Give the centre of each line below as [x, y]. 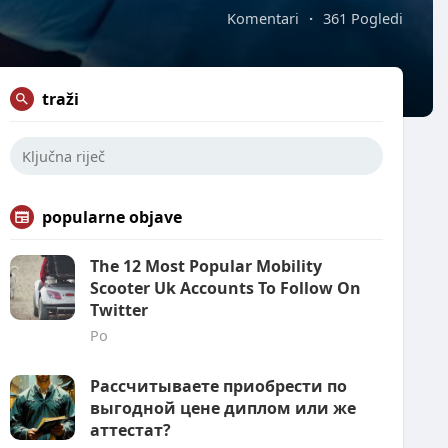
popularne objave [112, 217]
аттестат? [130, 430]
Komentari [263, 18]
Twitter [119, 310]
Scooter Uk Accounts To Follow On [225, 288]
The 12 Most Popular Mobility [206, 266]
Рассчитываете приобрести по [218, 386]
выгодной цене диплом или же [223, 408]
